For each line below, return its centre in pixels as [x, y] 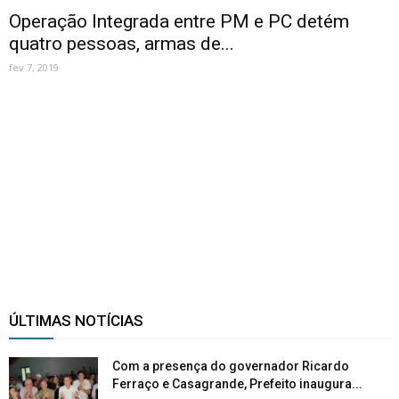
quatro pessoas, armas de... [122, 44]
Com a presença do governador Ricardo [231, 366]
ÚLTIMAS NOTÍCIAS [76, 321]
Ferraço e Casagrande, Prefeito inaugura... [237, 384]
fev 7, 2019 [34, 68]
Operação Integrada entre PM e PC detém [179, 22]
